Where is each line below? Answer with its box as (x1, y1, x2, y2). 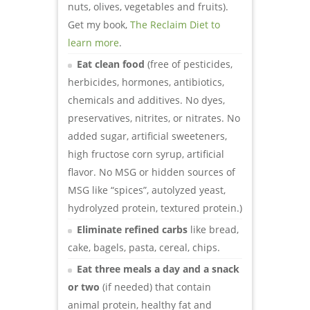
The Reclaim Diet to (130, 17, 220, 31)
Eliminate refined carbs (77, 222, 188, 236)
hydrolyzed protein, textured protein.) (68, 201, 242, 215)
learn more (68, 35, 119, 49)
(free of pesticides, (145, 57, 232, 71)
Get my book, (68, 17, 130, 31)
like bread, (188, 222, 239, 236)
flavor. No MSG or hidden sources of (68, 165, 235, 179)
